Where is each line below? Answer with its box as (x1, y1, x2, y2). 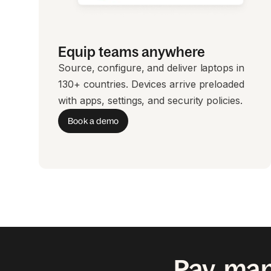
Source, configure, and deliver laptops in (58, 62, 244, 74)
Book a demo (68, 116, 119, 126)
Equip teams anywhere (58, 44, 205, 60)
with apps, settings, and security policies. (58, 94, 243, 106)
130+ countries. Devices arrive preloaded (58, 78, 244, 90)
